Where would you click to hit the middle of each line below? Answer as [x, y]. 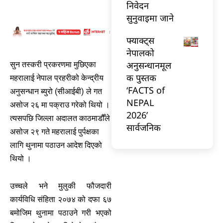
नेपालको [140, 53]
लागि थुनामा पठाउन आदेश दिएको [56, 145]
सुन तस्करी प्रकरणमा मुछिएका [53, 64]
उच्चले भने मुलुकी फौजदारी [61, 186]
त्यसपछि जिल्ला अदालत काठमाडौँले [60, 118]
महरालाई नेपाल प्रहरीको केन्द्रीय [57, 78]
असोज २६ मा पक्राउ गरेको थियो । [60, 105]
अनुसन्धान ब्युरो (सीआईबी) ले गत [56, 91]
